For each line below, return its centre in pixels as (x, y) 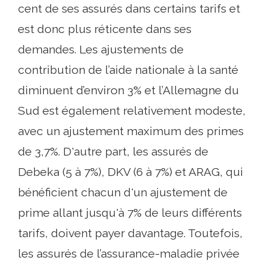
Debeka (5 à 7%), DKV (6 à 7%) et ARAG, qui (131, 172)
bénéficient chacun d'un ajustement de (123, 192)
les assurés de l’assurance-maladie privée (129, 253)
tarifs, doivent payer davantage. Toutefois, (130, 233)
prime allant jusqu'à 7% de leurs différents (130, 213)
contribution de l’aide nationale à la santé (128, 70)
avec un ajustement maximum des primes (131, 131)
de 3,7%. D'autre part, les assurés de (113, 151)
